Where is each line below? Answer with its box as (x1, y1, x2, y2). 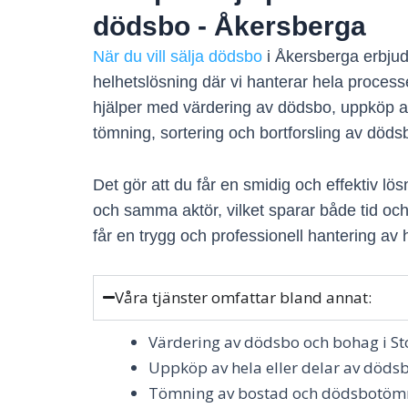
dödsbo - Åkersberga (93, 11, 366, 42)
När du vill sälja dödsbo (93, 47, 262, 66)
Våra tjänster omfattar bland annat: (115, 286, 372, 308)
